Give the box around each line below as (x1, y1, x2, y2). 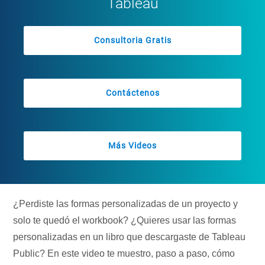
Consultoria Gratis (93, 35, 172, 46)
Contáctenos (105, 88, 160, 98)
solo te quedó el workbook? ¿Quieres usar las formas (13, 215, 237, 226)
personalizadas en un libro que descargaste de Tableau (13, 232, 246, 243)
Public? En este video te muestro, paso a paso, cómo (13, 248, 235, 259)
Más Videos (108, 141, 157, 151)
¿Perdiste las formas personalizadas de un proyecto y (13, 199, 238, 209)
